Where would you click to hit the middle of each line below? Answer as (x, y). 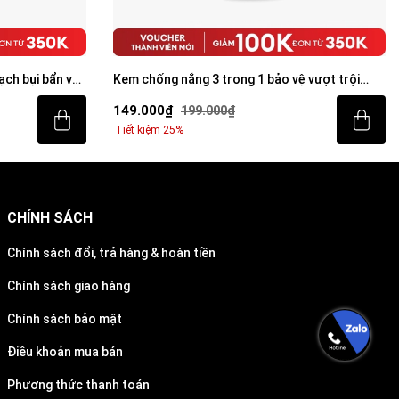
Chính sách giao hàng (69, 286)
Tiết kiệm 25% (149, 130)
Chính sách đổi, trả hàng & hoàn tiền (112, 253)
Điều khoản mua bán (65, 352)
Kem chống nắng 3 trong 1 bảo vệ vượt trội (236, 79)
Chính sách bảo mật (65, 319)
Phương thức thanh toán (79, 385)
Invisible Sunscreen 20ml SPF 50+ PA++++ (236, 96)
